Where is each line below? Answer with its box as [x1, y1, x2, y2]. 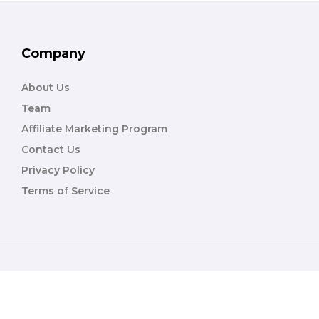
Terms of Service [21, 184, 110, 198]
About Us [21, 81, 70, 95]
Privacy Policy [21, 164, 95, 177]
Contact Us [21, 143, 80, 157]
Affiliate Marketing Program [21, 122, 167, 136]
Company [21, 46, 85, 62]
